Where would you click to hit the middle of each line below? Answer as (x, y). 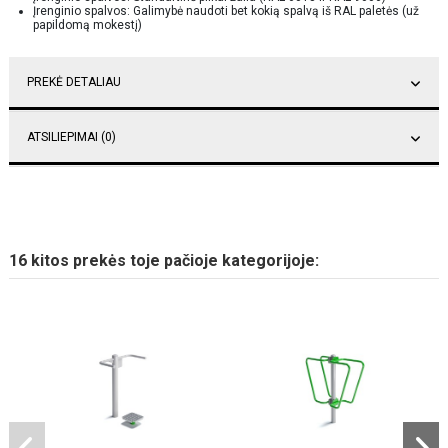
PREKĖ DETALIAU (74, 81)
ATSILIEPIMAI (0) (71, 136)
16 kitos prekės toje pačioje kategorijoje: (164, 260)
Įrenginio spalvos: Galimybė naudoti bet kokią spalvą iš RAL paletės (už (226, 10)
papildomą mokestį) (87, 24)
